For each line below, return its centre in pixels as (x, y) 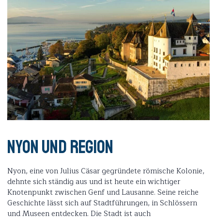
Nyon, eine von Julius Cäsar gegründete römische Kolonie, (106, 171)
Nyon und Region (62, 147)
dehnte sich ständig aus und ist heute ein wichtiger (94, 182)
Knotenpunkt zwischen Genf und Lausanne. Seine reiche (103, 193)
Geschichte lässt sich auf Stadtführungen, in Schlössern (102, 203)
